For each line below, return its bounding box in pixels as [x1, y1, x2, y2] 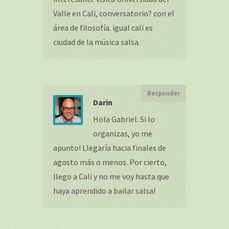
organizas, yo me [93, 128, 152, 139]
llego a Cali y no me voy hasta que [53, 171, 169, 181]
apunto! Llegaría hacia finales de [53, 143, 166, 153]
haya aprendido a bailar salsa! [53, 186, 155, 196]
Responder [147, 89, 180, 97]
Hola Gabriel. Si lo [93, 114, 155, 124]
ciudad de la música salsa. [53, 37, 140, 47]
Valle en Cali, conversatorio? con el [53, 8, 174, 18]
